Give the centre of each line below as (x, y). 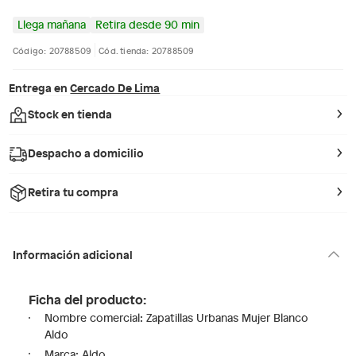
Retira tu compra (74, 192)
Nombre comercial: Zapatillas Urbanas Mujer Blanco (176, 317)
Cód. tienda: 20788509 (147, 50)
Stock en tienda (70, 114)
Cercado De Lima (115, 87)
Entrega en (39, 87)
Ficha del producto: (87, 299)
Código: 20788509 (52, 50)
